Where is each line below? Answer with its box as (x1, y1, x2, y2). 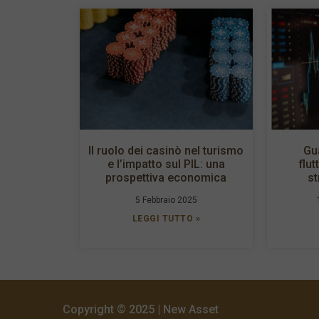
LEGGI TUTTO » (132, 213, 201, 224)
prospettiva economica (105, 170, 227, 184)
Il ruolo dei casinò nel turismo (88, 143, 244, 157)
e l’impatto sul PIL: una (107, 157, 225, 171)
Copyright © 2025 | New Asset (63, 302, 219, 316)
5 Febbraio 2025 (135, 194, 197, 205)
